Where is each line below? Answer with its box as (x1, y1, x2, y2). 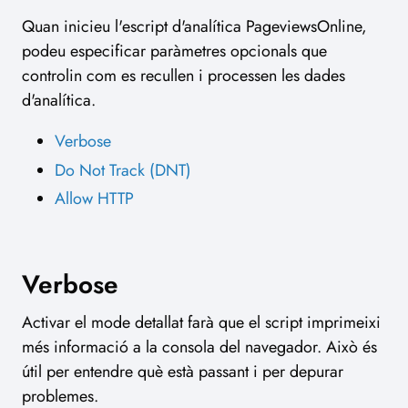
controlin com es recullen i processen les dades (22, 64, 345, 88)
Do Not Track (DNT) (55, 158, 191, 182)
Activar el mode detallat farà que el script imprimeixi (22, 311, 381, 335)
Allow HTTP (55, 187, 134, 211)
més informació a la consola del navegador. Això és (22, 335, 377, 360)
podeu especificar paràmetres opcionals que (22, 39, 327, 64)
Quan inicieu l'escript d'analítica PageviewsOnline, (22, 15, 367, 39)
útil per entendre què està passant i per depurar (22, 360, 343, 384)
